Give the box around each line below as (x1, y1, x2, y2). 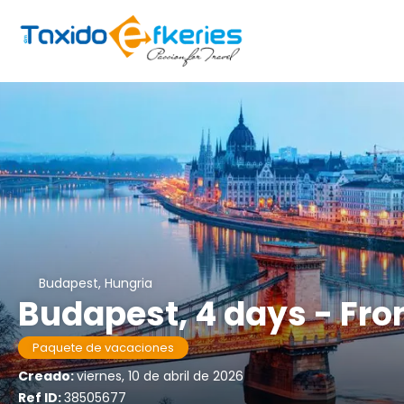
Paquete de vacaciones (32, 339, 174, 356)
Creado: (18, 367, 77, 385)
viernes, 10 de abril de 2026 (77, 367, 243, 385)
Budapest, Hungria (38, 274, 152, 292)
